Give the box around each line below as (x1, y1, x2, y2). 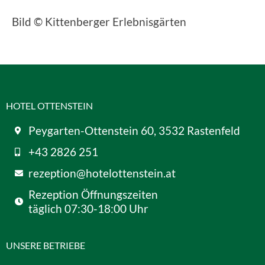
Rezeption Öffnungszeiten (28, 188, 158, 202)
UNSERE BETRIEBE (6, 240, 85, 251)
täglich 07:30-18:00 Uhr (28, 202, 148, 216)
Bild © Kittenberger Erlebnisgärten (12, 15, 186, 29)
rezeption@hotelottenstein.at (28, 166, 176, 180)
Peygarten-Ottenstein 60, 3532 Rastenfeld (28, 124, 240, 138)
